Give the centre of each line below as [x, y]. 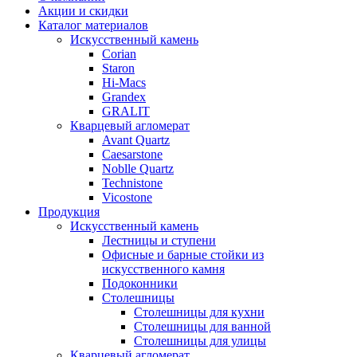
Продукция [69, 212]
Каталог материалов [93, 25]
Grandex [124, 97]
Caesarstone [132, 155]
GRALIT [126, 112]
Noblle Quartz [138, 169]
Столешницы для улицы [200, 341]
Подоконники [140, 284]
